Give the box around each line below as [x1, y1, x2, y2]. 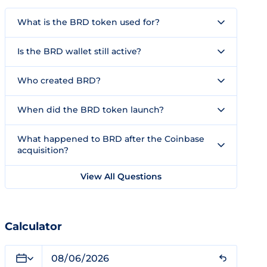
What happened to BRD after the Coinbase [17, 133, 204, 144]
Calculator [5, 220, 62, 233]
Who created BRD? [17, 75, 101, 86]
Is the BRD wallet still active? [17, 46, 141, 57]
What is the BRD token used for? [17, 17, 160, 27]
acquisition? [17, 145, 69, 156]
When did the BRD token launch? [17, 104, 164, 115]
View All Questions [80, 171, 162, 182]
